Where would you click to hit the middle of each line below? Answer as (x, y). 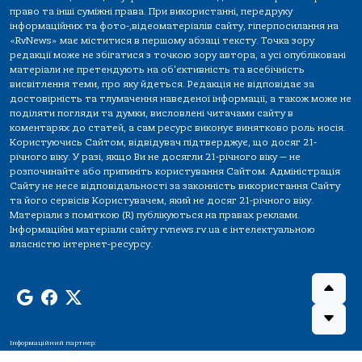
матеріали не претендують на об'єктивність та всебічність (157, 70)
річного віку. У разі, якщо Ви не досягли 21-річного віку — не (155, 157)
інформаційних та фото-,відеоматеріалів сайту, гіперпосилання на (174, 26)
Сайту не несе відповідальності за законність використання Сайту (175, 186)
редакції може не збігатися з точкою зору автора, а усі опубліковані (178, 55)
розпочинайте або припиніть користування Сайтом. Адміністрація (175, 172)
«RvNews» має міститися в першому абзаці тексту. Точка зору (162, 41)
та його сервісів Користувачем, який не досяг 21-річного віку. (162, 201)
